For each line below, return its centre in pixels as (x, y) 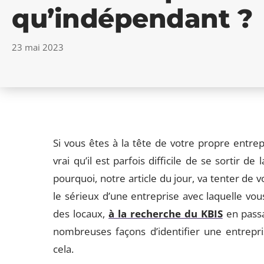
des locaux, (81, 214)
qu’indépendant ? (132, 18)
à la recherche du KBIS (166, 214)
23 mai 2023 (38, 47)
